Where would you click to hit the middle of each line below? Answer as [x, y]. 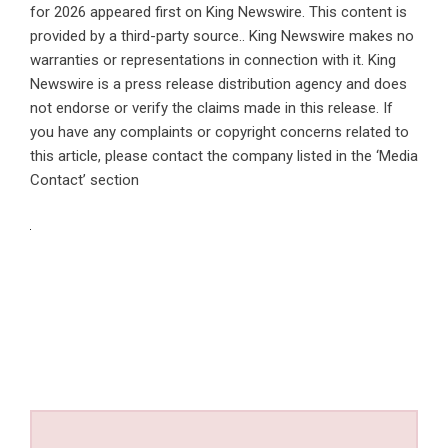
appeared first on [146, 11]
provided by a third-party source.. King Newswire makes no [222, 35]
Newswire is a [77, 83]
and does [374, 83]
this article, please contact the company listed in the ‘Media [224, 155]
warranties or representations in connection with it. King [213, 59]
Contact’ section [84, 179]
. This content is [354, 11]
